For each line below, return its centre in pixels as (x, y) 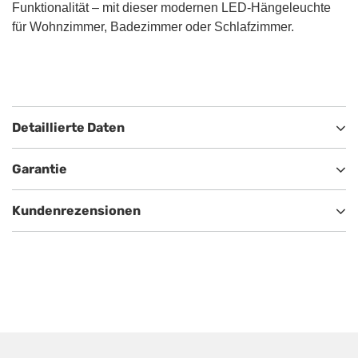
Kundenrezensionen (76, 211)
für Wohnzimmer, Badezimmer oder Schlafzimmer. (153, 27)
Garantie (40, 169)
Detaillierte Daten (68, 128)
